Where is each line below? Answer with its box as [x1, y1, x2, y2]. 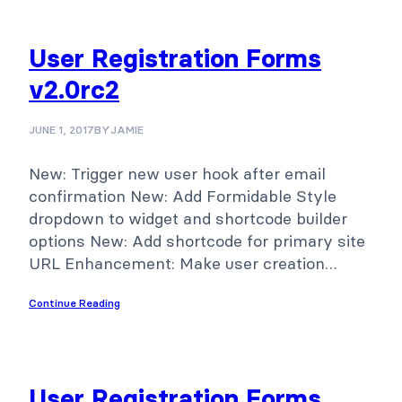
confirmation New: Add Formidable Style [29, 185, 336, 206]
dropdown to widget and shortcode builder [29, 207, 347, 229]
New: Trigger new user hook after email [29, 162, 326, 184]
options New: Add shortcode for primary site [29, 230, 365, 251]
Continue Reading [29, 295, 120, 310]
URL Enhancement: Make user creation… [29, 252, 337, 274]
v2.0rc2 [29, 74, 119, 105]
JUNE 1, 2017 [29, 122, 94, 136]
